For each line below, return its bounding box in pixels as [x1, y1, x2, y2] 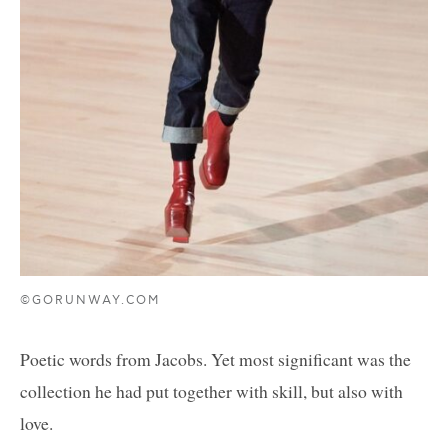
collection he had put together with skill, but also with [20, 378, 403, 403]
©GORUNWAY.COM [20, 292, 161, 308]
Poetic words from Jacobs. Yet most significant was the [20, 346, 411, 371]
